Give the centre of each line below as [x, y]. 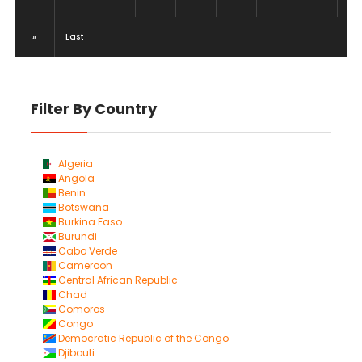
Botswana [82, 207]
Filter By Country [93, 109]
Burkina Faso [88, 222]
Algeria [74, 164]
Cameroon [84, 265]
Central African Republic [116, 280]
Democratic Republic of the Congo [142, 338]
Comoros [80, 309]
